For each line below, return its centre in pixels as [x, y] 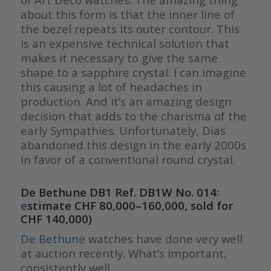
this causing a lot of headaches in [111, 87]
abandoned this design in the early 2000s [133, 145]
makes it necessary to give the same [119, 58]
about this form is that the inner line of [127, 15]
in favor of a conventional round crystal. [128, 160]
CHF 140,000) [56, 219]
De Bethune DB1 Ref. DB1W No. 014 [118, 192]
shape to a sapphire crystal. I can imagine [133, 73]
